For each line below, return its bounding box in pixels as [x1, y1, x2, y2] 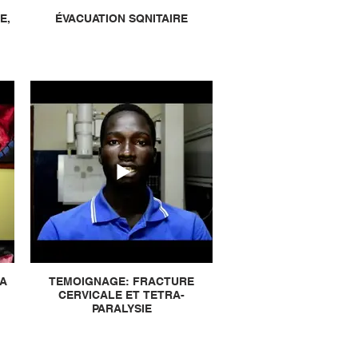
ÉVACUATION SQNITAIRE [55, 12, 188, 25]
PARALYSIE [91, 302, 152, 315]
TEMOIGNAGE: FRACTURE [49, 275, 194, 288]
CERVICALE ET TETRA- [58, 288, 185, 301]
